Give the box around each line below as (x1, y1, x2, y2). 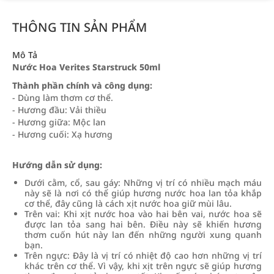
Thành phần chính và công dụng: (12, 80, 152, 91)
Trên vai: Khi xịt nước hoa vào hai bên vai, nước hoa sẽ (24, 208, 262, 220)
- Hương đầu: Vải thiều (12, 104, 106, 116)
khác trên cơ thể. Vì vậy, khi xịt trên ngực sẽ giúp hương (24, 260, 262, 272)
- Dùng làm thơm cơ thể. (12, 92, 113, 103)
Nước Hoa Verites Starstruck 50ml (12, 61, 160, 73)
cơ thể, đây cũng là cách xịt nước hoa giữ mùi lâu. (24, 198, 232, 209)
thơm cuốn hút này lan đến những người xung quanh (24, 229, 262, 240)
